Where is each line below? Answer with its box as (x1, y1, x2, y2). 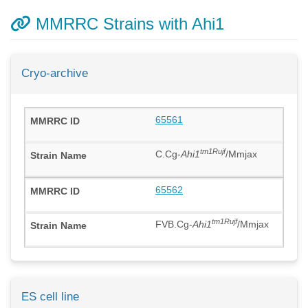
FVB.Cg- (155, 219, 192, 230)
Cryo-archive (21, 67, 88, 80)
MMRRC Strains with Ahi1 (31, 14, 224, 33)
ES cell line (21, 290, 79, 304)
